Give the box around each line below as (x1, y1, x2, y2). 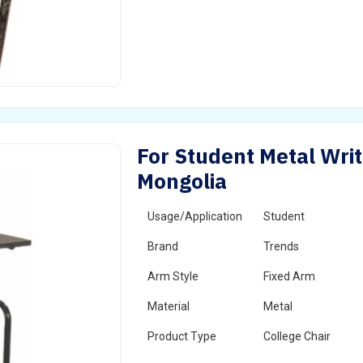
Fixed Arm (263, 270, 316, 283)
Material (147, 300, 190, 313)
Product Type (147, 330, 217, 343)
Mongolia (137, 167, 228, 194)
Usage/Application (147, 210, 243, 223)
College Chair (263, 330, 331, 343)
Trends (263, 240, 300, 253)
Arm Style (147, 270, 199, 283)
